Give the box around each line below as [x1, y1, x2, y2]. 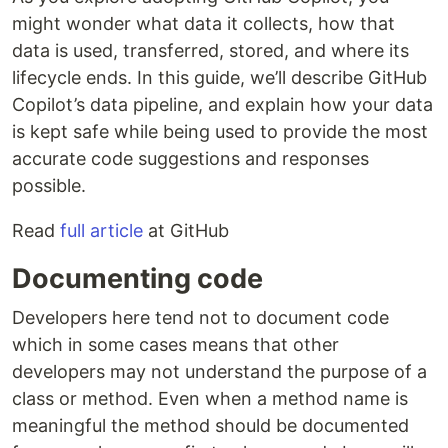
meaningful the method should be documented [12, 415, 409, 437]
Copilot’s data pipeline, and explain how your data [12, 94, 433, 116]
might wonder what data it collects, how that [12, 13, 395, 35]
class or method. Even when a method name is [12, 388, 408, 410]
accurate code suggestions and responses [12, 148, 369, 170]
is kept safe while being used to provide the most [12, 121, 428, 143]
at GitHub [143, 220, 229, 242]
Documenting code [12, 262, 263, 296]
